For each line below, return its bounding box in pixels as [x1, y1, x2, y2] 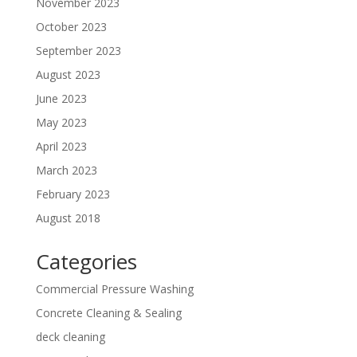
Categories [35, 246, 137, 276]
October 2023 [35, 18, 107, 34]
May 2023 [35, 114, 87, 130]
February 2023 [35, 186, 110, 202]
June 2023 [35, 90, 87, 106]
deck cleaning [35, 328, 105, 344]
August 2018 [35, 210, 100, 226]
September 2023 [35, 42, 121, 58]
